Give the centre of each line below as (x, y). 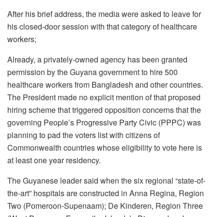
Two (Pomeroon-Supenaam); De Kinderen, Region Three (105, 206)
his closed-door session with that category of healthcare (102, 27)
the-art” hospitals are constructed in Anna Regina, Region (106, 193)
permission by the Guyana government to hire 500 (93, 72)
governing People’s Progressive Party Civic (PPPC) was (104, 123)
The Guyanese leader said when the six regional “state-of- (106, 181)
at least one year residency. (54, 160)
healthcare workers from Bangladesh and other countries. (105, 85)
